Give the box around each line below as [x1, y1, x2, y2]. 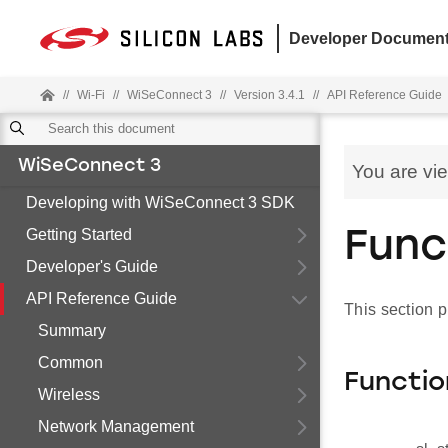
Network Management [38, 418, 194, 435]
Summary [38, 322, 106, 339]
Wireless [38, 386, 100, 403]
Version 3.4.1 [234, 88, 305, 102]
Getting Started [26, 226, 132, 243]
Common [38, 354, 103, 371]
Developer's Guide [26, 258, 158, 275]
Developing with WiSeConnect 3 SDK [26, 194, 295, 211]
